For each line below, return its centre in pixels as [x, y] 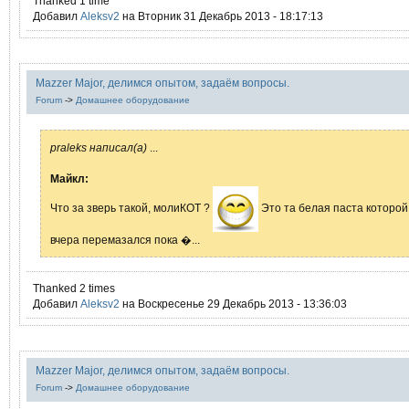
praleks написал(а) [99, 147]
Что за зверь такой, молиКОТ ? [131, 208]
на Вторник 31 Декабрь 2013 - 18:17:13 [221, 16]
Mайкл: [69, 178]
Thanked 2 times [74, 288]
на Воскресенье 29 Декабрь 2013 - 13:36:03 [233, 304]
